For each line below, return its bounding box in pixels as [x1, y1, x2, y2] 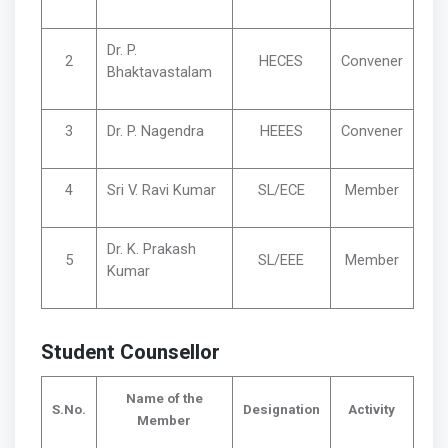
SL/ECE [257, 180, 305, 199]
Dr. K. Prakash [106, 239, 196, 258]
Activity [348, 401, 396, 417]
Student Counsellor [40, 337, 220, 368]
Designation [242, 401, 320, 417]
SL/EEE [258, 250, 305, 269]
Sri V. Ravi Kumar [106, 180, 216, 199]
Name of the [125, 390, 203, 406]
